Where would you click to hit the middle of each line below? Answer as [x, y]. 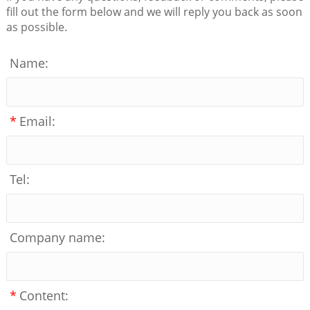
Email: [37, 121]
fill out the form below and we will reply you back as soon [154, 11]
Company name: [57, 237]
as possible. [36, 27]
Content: [44, 295]
